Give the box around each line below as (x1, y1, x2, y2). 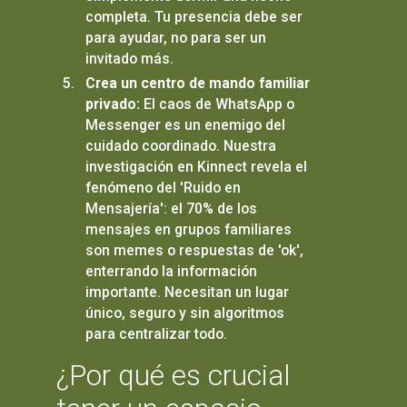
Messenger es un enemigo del (84, 116, 285, 134)
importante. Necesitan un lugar (84, 283, 289, 302)
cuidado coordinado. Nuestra (84, 137, 276, 155)
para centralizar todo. (84, 325, 227, 343)
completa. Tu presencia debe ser (84, 8, 303, 26)
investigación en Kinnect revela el (84, 158, 307, 176)
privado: (84, 95, 140, 114)
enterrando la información (84, 263, 257, 281)
